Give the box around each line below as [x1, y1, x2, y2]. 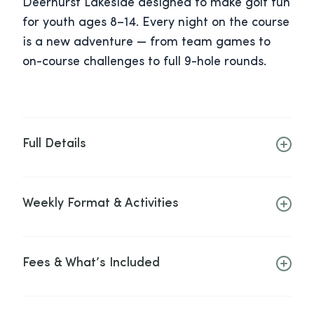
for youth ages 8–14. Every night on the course [22, 16, 289, 30]
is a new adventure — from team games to [22, 36, 271, 50]
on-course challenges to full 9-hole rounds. [22, 55, 266, 69]
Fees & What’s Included [22, 257, 160, 271]
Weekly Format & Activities [22, 197, 179, 211]
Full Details [22, 137, 86, 151]
